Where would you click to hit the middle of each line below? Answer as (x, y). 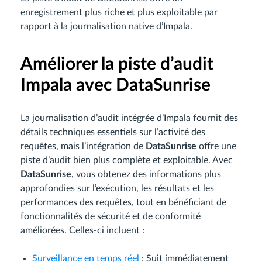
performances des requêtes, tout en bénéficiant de (123, 203)
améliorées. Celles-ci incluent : (82, 231)
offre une (216, 146)
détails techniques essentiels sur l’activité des (113, 132)
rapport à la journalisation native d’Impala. (106, 27)
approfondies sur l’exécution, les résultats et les (117, 189)
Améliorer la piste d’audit (117, 65)
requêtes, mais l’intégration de (83, 146)
